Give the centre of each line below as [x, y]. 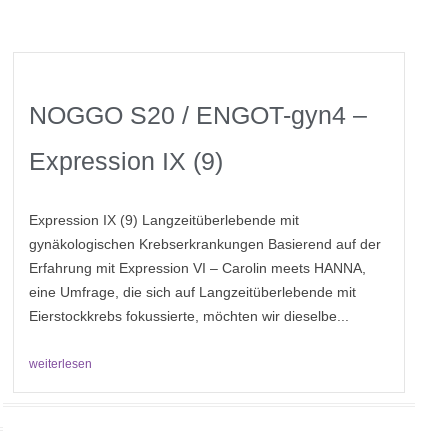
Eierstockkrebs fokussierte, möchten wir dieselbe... [189, 316]
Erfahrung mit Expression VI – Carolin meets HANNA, [198, 268]
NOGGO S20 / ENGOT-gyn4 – [198, 115]
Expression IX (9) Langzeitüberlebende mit [164, 220]
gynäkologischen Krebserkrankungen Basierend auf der [205, 244]
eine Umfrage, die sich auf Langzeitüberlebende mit [193, 292]
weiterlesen [61, 364]
